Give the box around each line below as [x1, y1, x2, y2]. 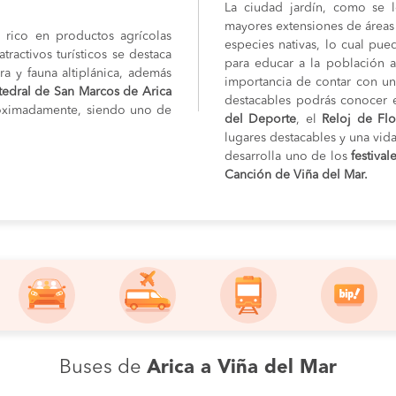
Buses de [59, 358, 147, 377]
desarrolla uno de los [225, 150, 347, 163]
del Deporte [225, 113, 297, 126]
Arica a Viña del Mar [147, 358, 337, 377]
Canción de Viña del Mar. [225, 169, 368, 181]
